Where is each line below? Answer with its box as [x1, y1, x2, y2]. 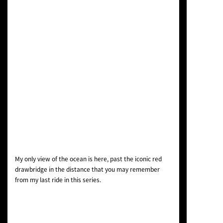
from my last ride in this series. [14, 175, 101, 185]
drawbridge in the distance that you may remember [14, 165, 160, 174]
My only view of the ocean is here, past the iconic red [14, 154, 162, 164]
